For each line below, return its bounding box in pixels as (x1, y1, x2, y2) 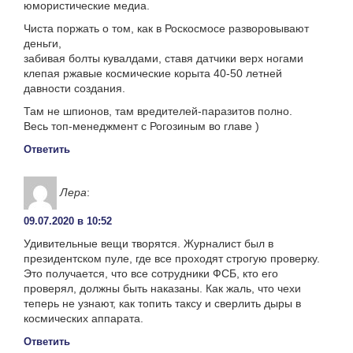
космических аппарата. (24, 311, 143, 325)
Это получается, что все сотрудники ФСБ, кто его (24, 266, 278, 280)
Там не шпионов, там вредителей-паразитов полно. (24, 104, 292, 117)
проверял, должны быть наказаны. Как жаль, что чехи (24, 281, 301, 295)
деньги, (24, 36, 61, 50)
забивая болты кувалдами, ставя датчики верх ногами (24, 51, 303, 65)
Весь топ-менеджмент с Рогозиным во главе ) (24, 119, 259, 132)
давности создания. (24, 81, 125, 95)
